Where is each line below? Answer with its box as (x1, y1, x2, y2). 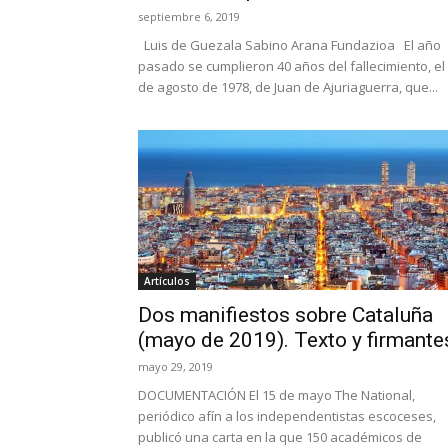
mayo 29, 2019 (138, 359, 213, 374)
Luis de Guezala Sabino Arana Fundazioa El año (138, 36, 441, 54)
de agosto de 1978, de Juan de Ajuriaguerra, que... (138, 78, 438, 96)
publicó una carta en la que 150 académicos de (138, 428, 422, 446)
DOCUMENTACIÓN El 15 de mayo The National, (138, 386, 415, 404)
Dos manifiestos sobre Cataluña (138, 303, 433, 327)
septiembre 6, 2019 (138, 9, 240, 24)
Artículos (144, 274, 190, 288)
